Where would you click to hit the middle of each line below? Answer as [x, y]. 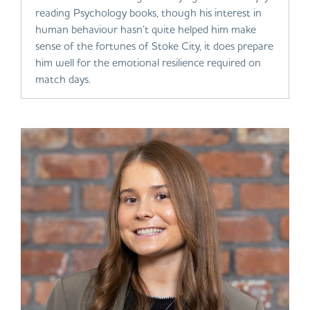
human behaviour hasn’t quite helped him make [146, 29]
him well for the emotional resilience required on [148, 62]
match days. [63, 79]
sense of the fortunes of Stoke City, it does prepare [154, 45]
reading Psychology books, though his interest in [148, 12]
